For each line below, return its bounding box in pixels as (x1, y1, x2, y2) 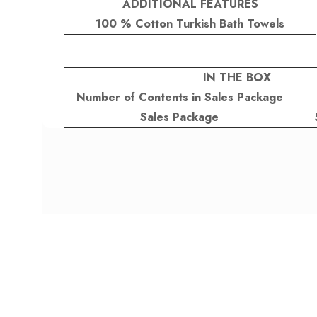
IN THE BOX (202, 69, 271, 86)
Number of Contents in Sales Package (76, 88, 283, 105)
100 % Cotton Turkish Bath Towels (96, 15, 284, 32)
